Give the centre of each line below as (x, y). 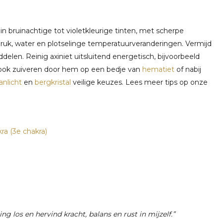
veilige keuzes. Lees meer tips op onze (139, 82)
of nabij (188, 69)
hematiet (158, 69)
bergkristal (53, 82)
